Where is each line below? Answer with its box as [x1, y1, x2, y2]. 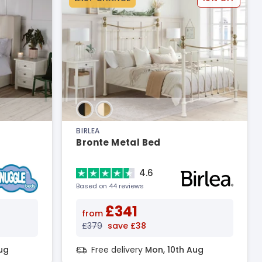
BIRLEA [76, 126, 100, 136]
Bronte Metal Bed [76, 136, 161, 149]
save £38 [108, 220, 147, 232]
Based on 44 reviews [76, 181, 144, 191]
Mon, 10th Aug [145, 244, 204, 256]
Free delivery [91, 244, 146, 256]
